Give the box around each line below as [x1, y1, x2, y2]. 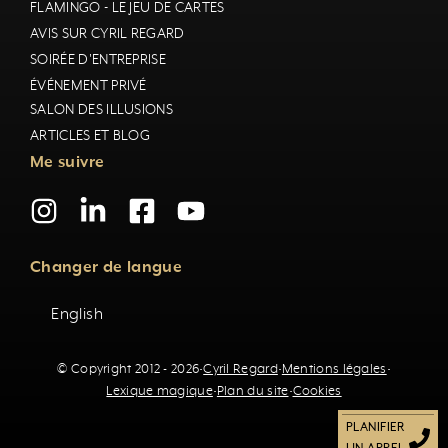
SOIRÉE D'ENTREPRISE [30, 51, 167, 68]
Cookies [292, 383, 342, 399]
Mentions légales [281, 361, 387, 377]
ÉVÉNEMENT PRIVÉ [30, 77, 147, 94]
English [51, 305, 103, 324]
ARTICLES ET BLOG [30, 127, 151, 144]
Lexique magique [106, 383, 213, 399]
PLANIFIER [346, 421, 405, 435]
